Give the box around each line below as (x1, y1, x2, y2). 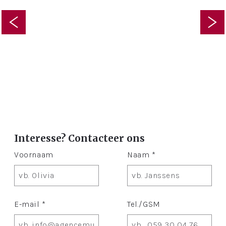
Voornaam (14, 150, 53, 160)
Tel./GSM (127, 199, 160, 209)
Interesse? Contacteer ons (14, 132, 145, 144)
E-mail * (14, 199, 46, 209)
